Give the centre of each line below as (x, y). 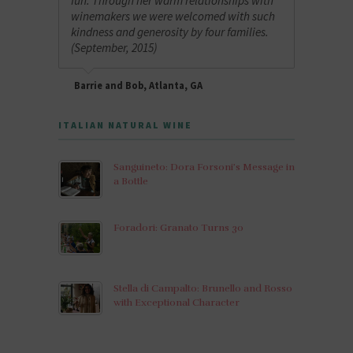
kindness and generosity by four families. (170, 32)
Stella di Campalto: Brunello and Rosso (203, 288)
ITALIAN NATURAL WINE (125, 124)
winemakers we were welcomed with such (173, 16)
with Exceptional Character (176, 302)
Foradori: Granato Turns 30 (178, 227)
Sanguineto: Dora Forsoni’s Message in (204, 167)
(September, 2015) (115, 47)
